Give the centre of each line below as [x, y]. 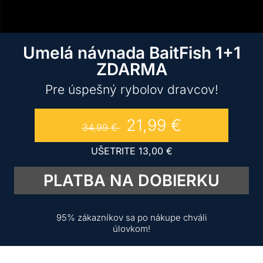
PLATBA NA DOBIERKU [131, 180]
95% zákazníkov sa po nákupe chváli [131, 217]
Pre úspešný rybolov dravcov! [131, 90]
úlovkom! [131, 228]
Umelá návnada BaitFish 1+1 [131, 53]
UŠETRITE [114, 151]
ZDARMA [131, 69]
